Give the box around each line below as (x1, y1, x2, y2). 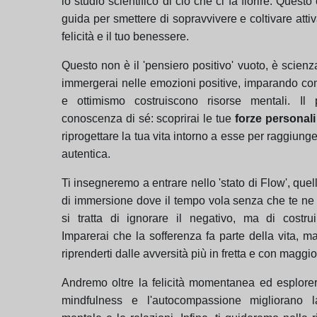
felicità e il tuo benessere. (62, 30, 189, 42)
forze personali (234, 112, 316, 125)
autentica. (62, 147, 110, 160)
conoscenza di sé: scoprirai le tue (62, 112, 235, 125)
